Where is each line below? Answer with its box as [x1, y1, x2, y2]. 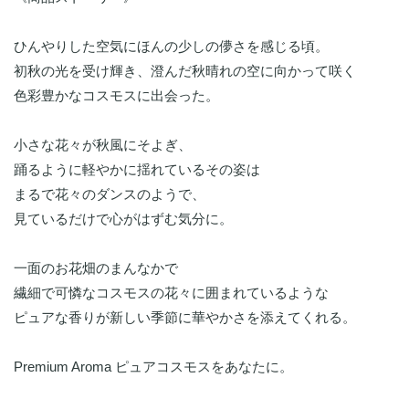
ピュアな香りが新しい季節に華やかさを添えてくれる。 [14, 309, 356, 326]
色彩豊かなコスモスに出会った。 [14, 88, 219, 104]
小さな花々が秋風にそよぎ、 [14, 137, 192, 153]
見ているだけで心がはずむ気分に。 [14, 211, 233, 227]
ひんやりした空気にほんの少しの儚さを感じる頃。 [14, 38, 329, 55]
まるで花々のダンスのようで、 [14, 186, 205, 203]
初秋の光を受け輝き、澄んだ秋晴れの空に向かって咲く [14, 63, 356, 79]
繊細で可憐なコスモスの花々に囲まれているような [14, 285, 329, 301]
